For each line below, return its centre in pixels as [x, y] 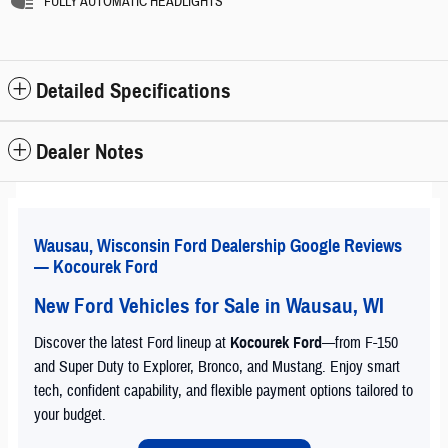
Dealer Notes [90, 152]
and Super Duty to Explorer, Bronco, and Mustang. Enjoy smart [217, 367]
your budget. [70, 415]
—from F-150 [360, 343]
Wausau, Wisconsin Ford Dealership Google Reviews [218, 246]
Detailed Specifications [133, 91]
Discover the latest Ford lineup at [132, 343]
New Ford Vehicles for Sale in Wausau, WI [209, 306]
